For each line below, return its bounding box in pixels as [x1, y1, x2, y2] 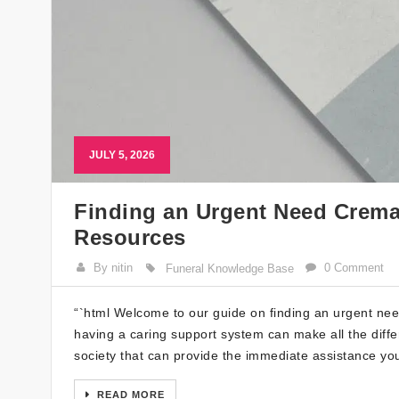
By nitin [94, 261, 134, 275]
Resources [74, 225, 186, 250]
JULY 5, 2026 [89, 149, 155, 162]
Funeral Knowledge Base [165, 262, 294, 276]
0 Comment [324, 261, 385, 275]
